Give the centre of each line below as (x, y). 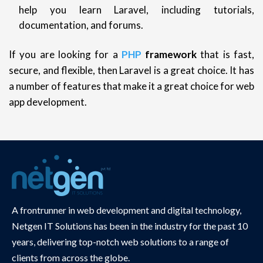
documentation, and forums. (81, 25)
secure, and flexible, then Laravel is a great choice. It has (131, 70)
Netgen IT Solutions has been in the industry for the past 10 (130, 225)
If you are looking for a (65, 54)
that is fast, (226, 54)
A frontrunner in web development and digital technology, (127, 210)
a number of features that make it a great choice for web (131, 86)
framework (169, 54)
